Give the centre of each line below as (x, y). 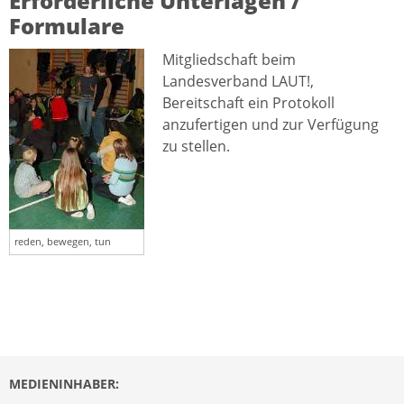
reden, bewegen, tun (63, 242)
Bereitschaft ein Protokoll (248, 103)
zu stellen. (196, 147)
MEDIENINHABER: (64, 384)
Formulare (67, 26)
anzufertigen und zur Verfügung (271, 125)
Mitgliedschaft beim (229, 60)
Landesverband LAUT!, (238, 82)
